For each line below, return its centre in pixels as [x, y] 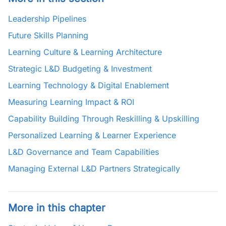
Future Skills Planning [48, 35]
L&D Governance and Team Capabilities [83, 152]
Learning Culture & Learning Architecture [85, 52]
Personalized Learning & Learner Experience [92, 135]
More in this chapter [57, 208]
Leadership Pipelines [47, 19]
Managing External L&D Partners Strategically [94, 168]
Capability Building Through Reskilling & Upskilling [104, 119]
